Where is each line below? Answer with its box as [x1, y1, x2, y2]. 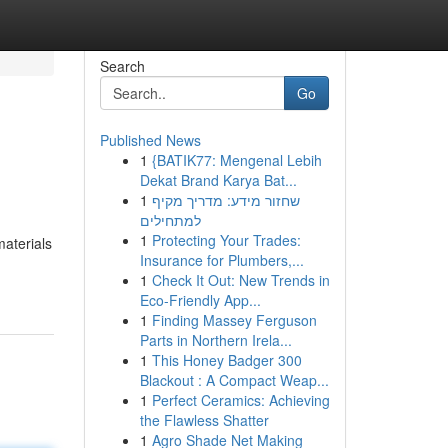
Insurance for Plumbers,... [139, 250, 304, 270]
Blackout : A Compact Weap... [139, 370, 329, 390]
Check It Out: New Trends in [151, 270, 330, 290]
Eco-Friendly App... [139, 290, 261, 310]
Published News [99, 130, 201, 150]
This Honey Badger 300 [151, 350, 302, 370]
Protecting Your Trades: [151, 230, 301, 250]
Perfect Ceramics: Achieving [151, 390, 330, 410]
